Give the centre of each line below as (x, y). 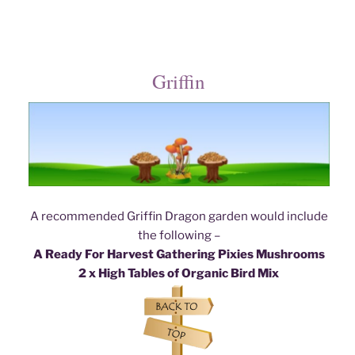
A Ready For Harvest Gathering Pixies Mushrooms (179, 255)
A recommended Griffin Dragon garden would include (179, 217)
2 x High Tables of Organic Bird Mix (179, 274)
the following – (179, 236)
